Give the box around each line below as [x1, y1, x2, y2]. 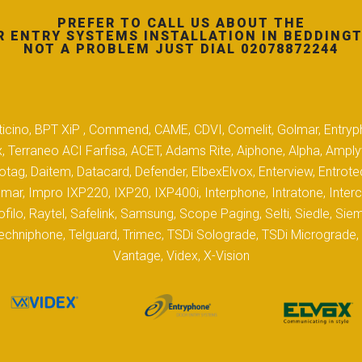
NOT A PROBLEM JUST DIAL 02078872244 [23, 41, 339, 57]
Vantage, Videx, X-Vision [112, 248, 250, 264]
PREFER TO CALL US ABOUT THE [57, 15, 305, 32]
